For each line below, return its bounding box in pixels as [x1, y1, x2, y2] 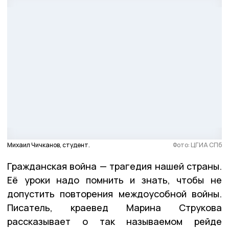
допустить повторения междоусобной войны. [7, 188, 222, 200]
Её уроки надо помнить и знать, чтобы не [7, 174, 222, 187]
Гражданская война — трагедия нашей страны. [7, 160, 222, 173]
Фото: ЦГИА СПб [173, 141, 222, 150]
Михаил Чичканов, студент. [7, 141, 90, 150]
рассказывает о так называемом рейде [7, 215, 222, 228]
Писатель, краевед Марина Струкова [7, 201, 222, 214]
